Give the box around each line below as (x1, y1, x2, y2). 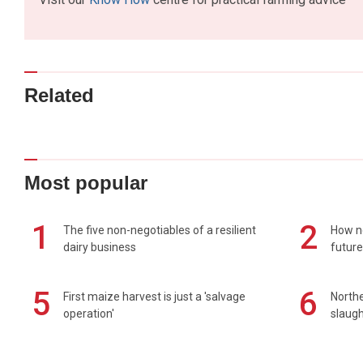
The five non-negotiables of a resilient (63, 224, 256, 237)
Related (24, 83, 94, 106)
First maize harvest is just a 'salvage (63, 290, 246, 304)
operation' (63, 307, 114, 321)
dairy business (63, 241, 136, 254)
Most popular (24, 172, 147, 194)
